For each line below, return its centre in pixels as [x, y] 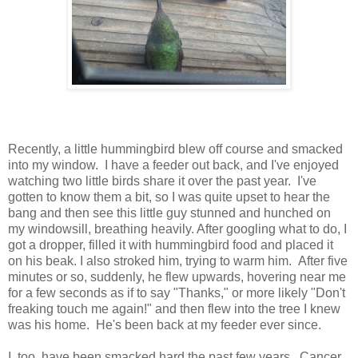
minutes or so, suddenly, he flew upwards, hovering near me [177, 276]
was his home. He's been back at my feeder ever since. [165, 324]
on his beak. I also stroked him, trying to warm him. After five [178, 261]
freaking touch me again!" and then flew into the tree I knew [174, 308]
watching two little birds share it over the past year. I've [162, 181]
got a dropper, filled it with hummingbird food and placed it [171, 245]
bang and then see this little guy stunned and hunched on [169, 213]
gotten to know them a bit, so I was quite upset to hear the [169, 197]
